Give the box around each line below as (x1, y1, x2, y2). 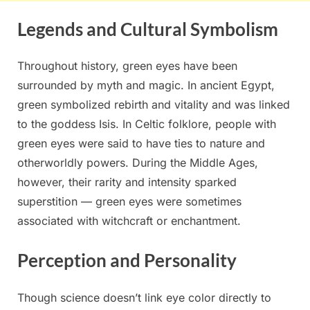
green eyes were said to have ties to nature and (17, 136, 265, 151)
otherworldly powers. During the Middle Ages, (17, 156, 258, 170)
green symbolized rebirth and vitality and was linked (17, 98, 290, 112)
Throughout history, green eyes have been (17, 59, 237, 73)
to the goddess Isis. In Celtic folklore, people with (17, 117, 276, 131)
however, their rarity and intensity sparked (17, 175, 237, 190)
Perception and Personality (17, 249, 237, 272)
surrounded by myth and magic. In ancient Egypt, (17, 78, 275, 93)
